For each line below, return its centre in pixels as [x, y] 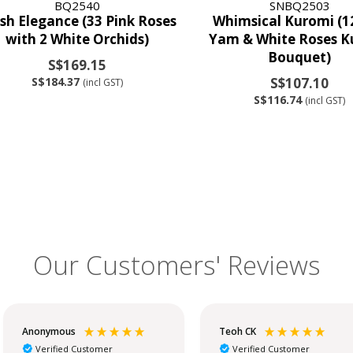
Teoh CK [238, 332]
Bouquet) [300, 57]
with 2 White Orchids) [77, 39]
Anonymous [49, 332]
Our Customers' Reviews [176, 266]
